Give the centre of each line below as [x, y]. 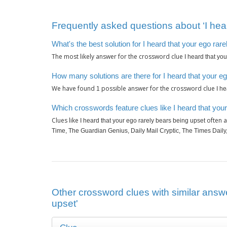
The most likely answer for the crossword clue [118, 57]
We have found [74, 89]
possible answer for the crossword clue [158, 89]
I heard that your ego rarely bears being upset [143, 121]
